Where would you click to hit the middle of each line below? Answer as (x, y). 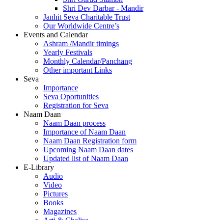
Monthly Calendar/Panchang (88, 61)
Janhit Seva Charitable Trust (87, 17)
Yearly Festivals (68, 52)
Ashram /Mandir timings (81, 43)
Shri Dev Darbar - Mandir (103, 8)
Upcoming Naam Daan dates (88, 150)
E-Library (39, 167)
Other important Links (78, 70)
